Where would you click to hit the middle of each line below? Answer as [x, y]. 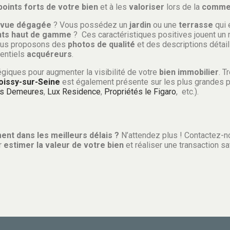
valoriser [147, 7]
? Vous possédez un [91, 25]
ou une [165, 25]
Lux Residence [74, 91]
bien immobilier [189, 72]
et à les [113, 7]
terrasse [196, 25]
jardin [140, 25]
